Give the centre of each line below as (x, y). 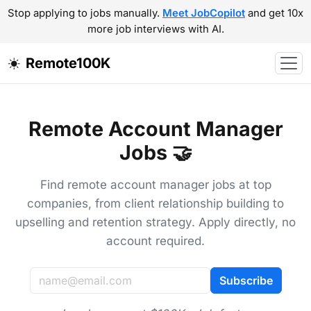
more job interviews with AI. (155, 29)
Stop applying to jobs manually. (85, 13)
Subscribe (246, 280)
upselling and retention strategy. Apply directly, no (155, 222)
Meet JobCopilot (204, 13)
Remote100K (68, 63)
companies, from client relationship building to (155, 203)
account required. (155, 241)
